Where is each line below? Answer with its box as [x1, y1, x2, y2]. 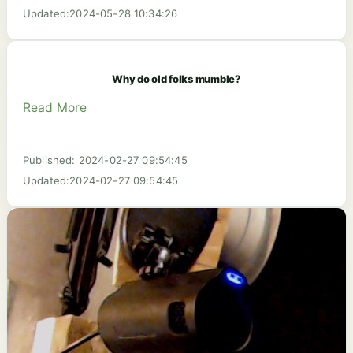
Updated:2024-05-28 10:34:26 [23, 6, 178, 20]
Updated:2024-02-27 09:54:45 [23, 173, 179, 187]
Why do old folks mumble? [112, 72, 241, 86]
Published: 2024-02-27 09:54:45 [23, 153, 188, 166]
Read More [23, 99, 87, 115]
